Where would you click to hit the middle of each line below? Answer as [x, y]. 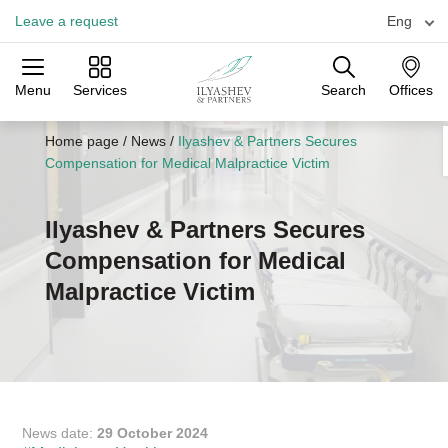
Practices [74, 123]
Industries [224, 123]
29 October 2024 [153, 433]
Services [100, 90]
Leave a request [66, 20]
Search [343, 90]
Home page [81, 141]
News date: [60, 433]
